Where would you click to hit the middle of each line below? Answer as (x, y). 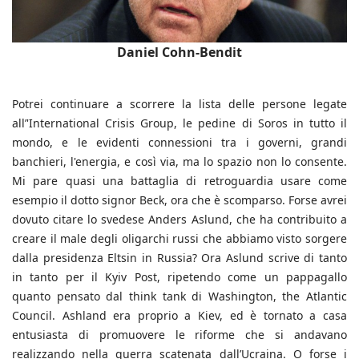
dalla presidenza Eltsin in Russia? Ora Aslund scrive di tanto (179, 257)
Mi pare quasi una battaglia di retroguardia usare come (179, 180)
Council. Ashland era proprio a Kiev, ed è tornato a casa (179, 315)
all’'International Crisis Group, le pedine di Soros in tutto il (179, 123)
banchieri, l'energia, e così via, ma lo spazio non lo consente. (179, 161)
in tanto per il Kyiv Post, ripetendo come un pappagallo (179, 276)
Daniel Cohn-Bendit (179, 52)
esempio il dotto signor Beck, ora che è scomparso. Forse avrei (179, 200)
